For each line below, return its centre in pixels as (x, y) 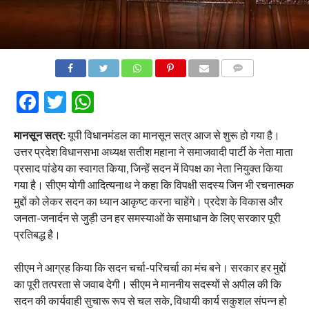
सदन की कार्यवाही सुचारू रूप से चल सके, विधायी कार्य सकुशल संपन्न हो (150, 301)
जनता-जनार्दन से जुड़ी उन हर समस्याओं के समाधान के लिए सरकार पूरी (147, 218)
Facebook (86, 102)
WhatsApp (147, 102)
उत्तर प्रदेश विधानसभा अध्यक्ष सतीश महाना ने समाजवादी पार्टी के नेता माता (153, 152)
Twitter (103, 102)
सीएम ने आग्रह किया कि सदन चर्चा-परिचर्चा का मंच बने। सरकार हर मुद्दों (150, 268)
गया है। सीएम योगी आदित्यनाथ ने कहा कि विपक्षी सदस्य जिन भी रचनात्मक (153, 185)
